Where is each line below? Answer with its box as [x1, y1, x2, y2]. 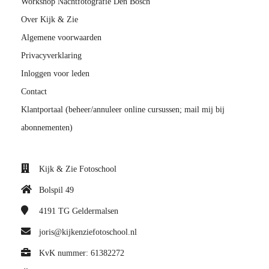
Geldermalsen [72, 206, 118, 216]
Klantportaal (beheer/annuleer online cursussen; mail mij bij [21, 104, 225, 114]
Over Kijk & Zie [21, 14, 78, 24]
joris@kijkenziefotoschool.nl [39, 227, 137, 237]
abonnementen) [21, 122, 73, 132]
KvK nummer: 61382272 [39, 248, 124, 258]
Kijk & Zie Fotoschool [39, 164, 116, 174]
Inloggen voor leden [21, 68, 89, 78]
